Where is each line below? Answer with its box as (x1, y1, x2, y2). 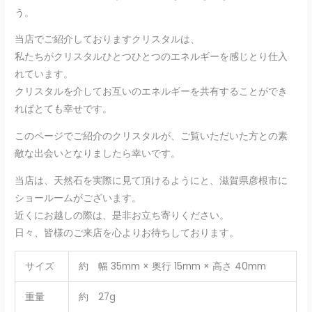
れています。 (15, 68, 74, 81)
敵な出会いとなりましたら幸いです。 (15, 146, 181, 160)
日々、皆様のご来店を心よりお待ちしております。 (15, 226, 240, 240)
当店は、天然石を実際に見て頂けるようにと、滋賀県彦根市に (15, 173, 288, 187)
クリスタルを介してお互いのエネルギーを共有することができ (15, 85, 288, 99)
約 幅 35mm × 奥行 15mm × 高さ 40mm (78, 260, 266, 274)
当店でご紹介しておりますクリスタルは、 (15, 33, 201, 47)
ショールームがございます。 (15, 191, 142, 205)
